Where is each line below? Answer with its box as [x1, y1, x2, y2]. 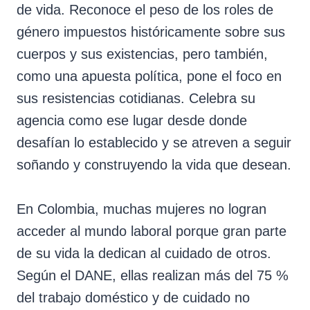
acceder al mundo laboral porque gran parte [17, 223, 286, 239]
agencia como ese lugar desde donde [17, 112, 247, 128]
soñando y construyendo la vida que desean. [17, 156, 291, 172]
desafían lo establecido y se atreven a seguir [17, 134, 291, 150]
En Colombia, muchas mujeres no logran [17, 201, 266, 217]
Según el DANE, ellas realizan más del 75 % [17, 267, 289, 283]
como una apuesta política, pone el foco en [17, 68, 282, 84]
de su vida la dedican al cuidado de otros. [17, 245, 271, 261]
